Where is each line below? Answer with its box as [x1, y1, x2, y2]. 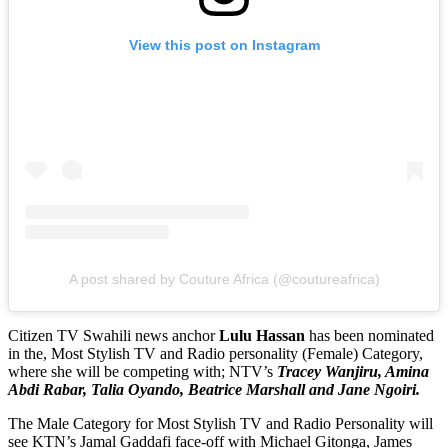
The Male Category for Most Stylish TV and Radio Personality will [8, 415, 433, 433]
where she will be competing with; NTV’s [8, 363, 277, 381]
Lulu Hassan [219, 327, 305, 345]
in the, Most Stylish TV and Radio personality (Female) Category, [8, 345, 423, 363]
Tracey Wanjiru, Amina [277, 363, 429, 381]
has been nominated [305, 327, 434, 345]
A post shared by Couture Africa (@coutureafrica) [68, 271, 380, 288]
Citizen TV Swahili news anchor [8, 327, 219, 345]
